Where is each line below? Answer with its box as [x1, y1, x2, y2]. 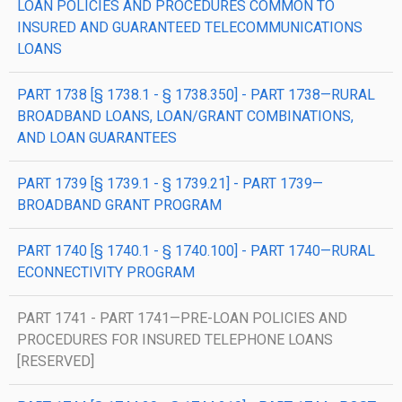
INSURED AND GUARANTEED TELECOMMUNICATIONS [17, 19, 363, 36]
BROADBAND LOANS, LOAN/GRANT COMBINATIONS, [17, 108, 354, 125]
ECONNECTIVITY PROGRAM [17, 264, 195, 281]
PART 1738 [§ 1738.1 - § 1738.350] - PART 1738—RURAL [17, 86, 375, 103]
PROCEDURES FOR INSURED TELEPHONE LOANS [17, 331, 333, 348]
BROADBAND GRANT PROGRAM [17, 197, 222, 214]
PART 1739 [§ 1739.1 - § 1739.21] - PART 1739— [17, 175, 323, 192]
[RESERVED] [17, 353, 94, 370]
